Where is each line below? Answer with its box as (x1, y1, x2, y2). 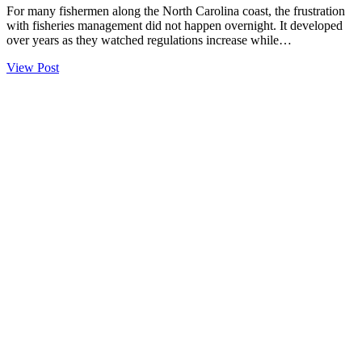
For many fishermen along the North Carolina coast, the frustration (6, 4, 345, 19)
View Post (6, 61, 59, 75)
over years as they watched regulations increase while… (6, 33, 292, 48)
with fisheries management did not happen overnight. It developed (6, 19, 343, 33)
